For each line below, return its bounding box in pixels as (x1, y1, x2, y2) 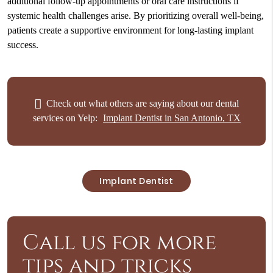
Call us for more (22, 228, 216, 257)
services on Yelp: (32, 112, 100, 124)
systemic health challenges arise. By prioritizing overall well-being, (7, 10, 264, 21)
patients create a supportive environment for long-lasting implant (7, 24, 253, 36)
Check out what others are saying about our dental (44, 97, 239, 110)
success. (7, 39, 38, 51)
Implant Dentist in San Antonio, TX (102, 112, 241, 124)
